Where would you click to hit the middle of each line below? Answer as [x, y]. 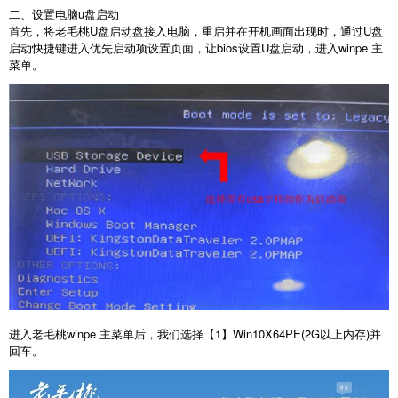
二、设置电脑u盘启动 [64, 14]
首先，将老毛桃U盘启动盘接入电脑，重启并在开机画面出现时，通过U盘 [196, 31]
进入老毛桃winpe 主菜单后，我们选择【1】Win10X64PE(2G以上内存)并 [195, 334]
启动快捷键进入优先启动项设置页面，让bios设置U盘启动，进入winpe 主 [196, 48]
